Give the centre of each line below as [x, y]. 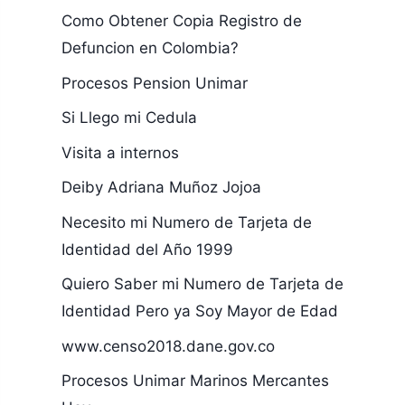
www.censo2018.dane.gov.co [168, 346]
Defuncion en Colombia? [150, 48]
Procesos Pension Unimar [154, 83]
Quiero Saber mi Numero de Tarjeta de [202, 284]
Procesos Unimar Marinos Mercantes [195, 381]
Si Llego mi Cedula [129, 118]
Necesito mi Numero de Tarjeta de [186, 222]
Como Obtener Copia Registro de [181, 21]
